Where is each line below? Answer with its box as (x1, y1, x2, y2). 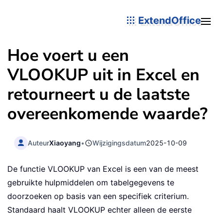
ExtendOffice (136, 14, 201, 26)
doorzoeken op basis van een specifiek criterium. (7, 191, 189, 201)
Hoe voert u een (7, 44, 129, 67)
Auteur (28, 138, 50, 147)
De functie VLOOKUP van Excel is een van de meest (7, 164, 199, 174)
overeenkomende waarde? (7, 103, 208, 125)
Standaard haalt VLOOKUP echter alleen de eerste (7, 205, 192, 215)
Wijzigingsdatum (92, 138, 146, 147)
